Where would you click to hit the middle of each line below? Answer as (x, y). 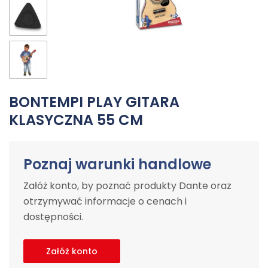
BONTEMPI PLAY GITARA (94, 102)
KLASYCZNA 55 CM (76, 120)
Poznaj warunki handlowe (117, 164)
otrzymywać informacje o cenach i (105, 201)
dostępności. (53, 217)
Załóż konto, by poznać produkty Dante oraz (127, 186)
